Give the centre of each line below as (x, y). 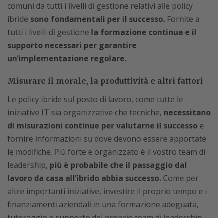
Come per (180, 178)
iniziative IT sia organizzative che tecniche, (85, 112)
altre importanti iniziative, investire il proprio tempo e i (107, 191)
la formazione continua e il (144, 32)
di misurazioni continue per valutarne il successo (102, 126)
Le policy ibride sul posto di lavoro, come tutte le (95, 99)
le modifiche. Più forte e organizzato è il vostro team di (106, 152)
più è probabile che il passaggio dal (118, 165)
